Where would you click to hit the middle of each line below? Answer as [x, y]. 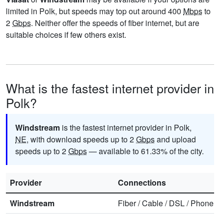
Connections [142, 182]
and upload [175, 139]
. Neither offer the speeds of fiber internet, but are [115, 23]
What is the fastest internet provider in [110, 88]
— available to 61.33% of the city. [145, 151]
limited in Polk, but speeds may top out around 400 [95, 11]
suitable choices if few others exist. [66, 34]
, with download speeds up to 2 [81, 139]
